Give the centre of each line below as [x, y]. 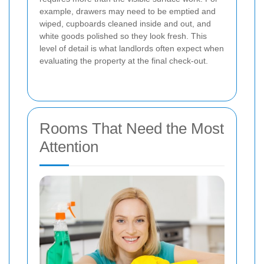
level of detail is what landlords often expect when [132, 48]
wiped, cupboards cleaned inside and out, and [125, 23]
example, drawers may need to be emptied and [128, 11]
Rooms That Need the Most [132, 128]
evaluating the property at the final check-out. [124, 60]
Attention [69, 146]
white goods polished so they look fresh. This [123, 36]
